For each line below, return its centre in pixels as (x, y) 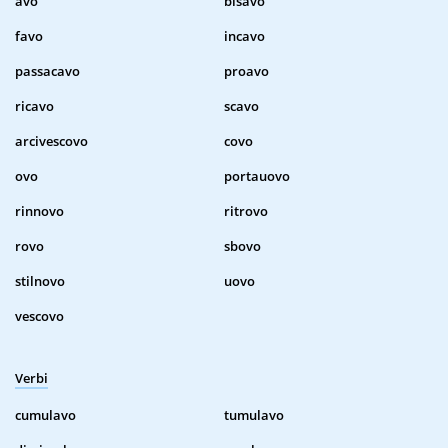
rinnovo (39, 211)
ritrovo (246, 211)
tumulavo (254, 415)
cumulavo (45, 415)
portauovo (257, 176)
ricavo (34, 106)
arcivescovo (51, 141)
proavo (246, 71)
